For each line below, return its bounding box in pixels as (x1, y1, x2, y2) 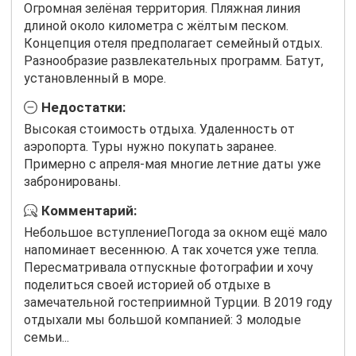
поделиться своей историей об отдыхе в (24, 277, 271, 292)
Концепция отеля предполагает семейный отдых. (24, 36, 323, 52)
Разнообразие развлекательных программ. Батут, (24, 53, 323, 69)
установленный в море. (24, 71, 166, 87)
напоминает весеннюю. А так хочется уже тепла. (24, 242, 319, 257)
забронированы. (24, 174, 121, 190)
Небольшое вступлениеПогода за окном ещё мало (24, 224, 327, 240)
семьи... (24, 329, 69, 345)
